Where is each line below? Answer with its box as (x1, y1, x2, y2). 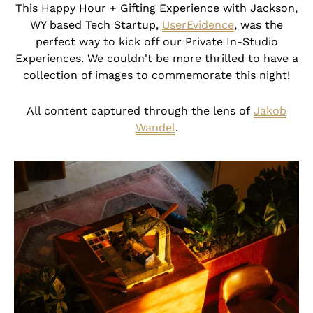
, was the (234, 17, 283, 31)
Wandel (135, 120, 175, 134)
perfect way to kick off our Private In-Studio (35, 34, 278, 48)
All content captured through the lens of (27, 103, 254, 117)
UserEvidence (162, 17, 234, 31)
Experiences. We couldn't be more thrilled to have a (15, 51, 298, 65)
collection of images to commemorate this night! (23, 68, 290, 82)
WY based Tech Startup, (30, 17, 162, 31)
